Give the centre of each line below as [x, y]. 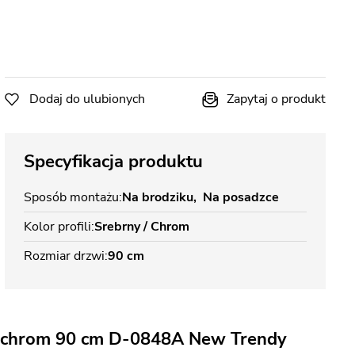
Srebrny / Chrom [142, 227]
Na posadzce [241, 197]
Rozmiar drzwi [64, 256]
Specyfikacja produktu [113, 162]
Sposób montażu [71, 197]
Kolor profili [57, 227]
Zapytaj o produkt [276, 99]
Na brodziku [158, 197]
